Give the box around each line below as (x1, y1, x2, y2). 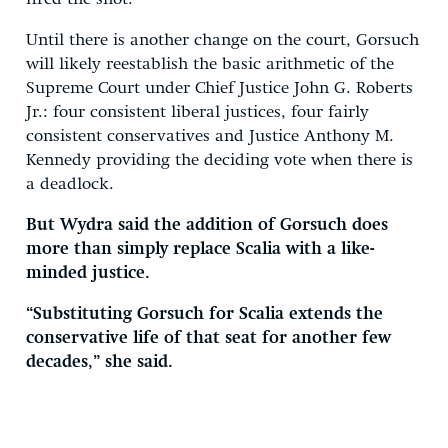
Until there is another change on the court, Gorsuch (26, 31, 419, 49)
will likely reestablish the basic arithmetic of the (26, 55, 394, 73)
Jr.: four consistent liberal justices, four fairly (26, 103, 369, 121)
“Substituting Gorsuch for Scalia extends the (26, 305, 383, 323)
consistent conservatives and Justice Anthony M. (26, 127, 394, 145)
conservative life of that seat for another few (26, 329, 391, 347)
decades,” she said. (26, 353, 173, 371)
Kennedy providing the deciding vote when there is (26, 151, 413, 169)
